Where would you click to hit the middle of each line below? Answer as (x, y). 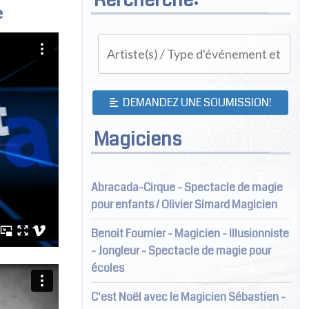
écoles (107, 268)
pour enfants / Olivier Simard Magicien (184, 204)
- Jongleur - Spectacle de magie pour (181, 250)
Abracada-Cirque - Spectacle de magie (187, 187)
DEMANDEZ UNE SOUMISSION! (196, 102)
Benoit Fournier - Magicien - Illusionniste (190, 233)
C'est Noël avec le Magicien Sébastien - (188, 297)
